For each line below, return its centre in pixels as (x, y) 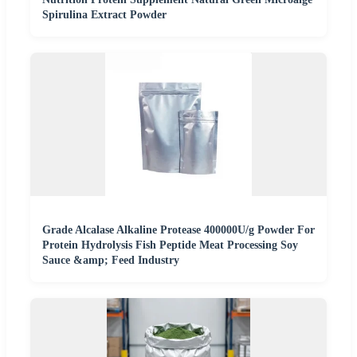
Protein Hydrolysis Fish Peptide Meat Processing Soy (170, 245)
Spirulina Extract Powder (104, 15)
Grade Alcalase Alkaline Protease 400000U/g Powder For (178, 230)
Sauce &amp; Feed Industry (111, 261)
